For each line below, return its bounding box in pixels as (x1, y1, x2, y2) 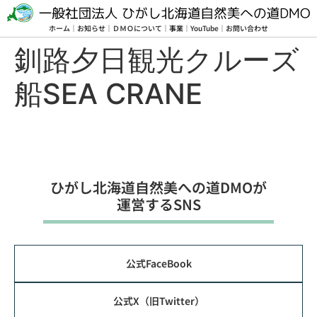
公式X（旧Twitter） (113, 293, 204, 308)
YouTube (190, 22, 219, 33)
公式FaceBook (125, 255, 192, 270)
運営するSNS (116, 193, 201, 214)
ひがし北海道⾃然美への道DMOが (50, 176, 267, 197)
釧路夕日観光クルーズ (14, 42, 299, 77)
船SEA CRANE (14, 76, 202, 111)
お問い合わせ (226, 22, 268, 33)
